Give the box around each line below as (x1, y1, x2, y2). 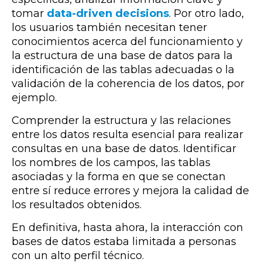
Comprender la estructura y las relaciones (12, 113, 231, 127)
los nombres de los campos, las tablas (12, 156, 211, 169)
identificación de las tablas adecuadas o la (12, 63, 235, 76)
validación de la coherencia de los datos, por (12, 77, 244, 90)
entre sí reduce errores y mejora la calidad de (12, 184, 249, 197)
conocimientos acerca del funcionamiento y (12, 35, 243, 48)
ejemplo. (12, 91, 57, 104)
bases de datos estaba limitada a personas (12, 235, 236, 248)
